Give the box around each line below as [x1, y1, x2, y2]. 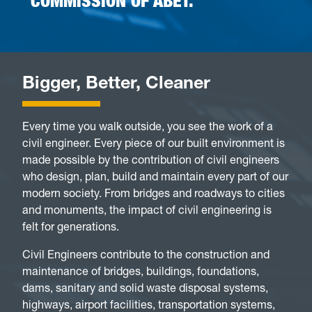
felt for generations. [22, 219, 119, 233]
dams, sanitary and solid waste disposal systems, [22, 281, 268, 295]
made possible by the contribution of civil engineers [22, 153, 279, 166]
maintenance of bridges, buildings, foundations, [22, 264, 259, 278]
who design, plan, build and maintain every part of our [22, 169, 288, 183]
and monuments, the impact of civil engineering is [22, 203, 272, 217]
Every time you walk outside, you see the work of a [22, 119, 273, 133]
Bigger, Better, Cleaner [22, 76, 210, 94]
